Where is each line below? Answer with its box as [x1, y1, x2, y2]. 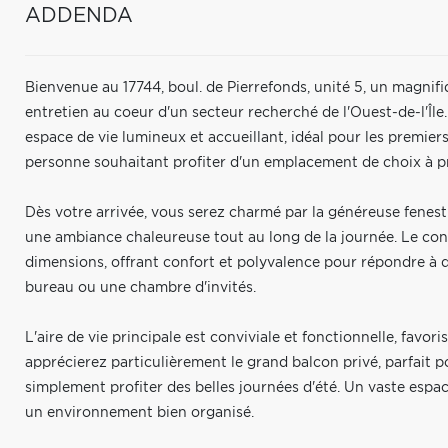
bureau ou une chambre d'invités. [25, 281, 256, 295]
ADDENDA [25, 6, 133, 26]
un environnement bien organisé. [25, 406, 254, 420]
